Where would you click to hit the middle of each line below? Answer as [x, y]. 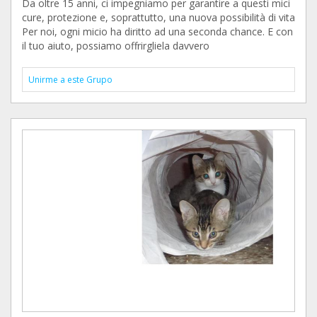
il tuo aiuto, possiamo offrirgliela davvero [116, 46]
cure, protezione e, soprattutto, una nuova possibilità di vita [158, 17]
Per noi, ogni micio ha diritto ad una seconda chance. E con [157, 31]
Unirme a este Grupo [70, 80]
